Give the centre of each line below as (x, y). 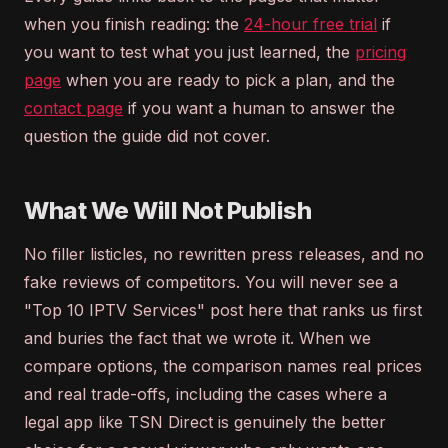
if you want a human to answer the (259, 108)
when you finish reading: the (134, 24)
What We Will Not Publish (168, 210)
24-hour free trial (310, 24)
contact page (73, 108)
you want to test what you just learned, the (189, 52)
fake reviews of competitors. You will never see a (211, 282)
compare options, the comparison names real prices (223, 366)
